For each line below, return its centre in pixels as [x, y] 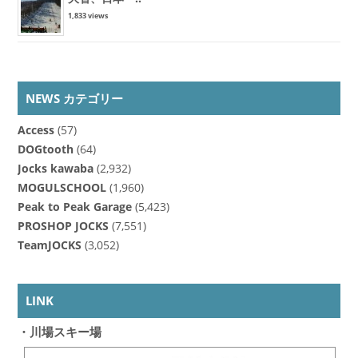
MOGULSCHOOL [62, 188]
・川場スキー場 [59, 332]
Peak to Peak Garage [74, 207]
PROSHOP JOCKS [63, 227]
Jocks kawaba [55, 169]
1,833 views [88, 15]
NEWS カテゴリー [74, 98]
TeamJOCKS [49, 246]
